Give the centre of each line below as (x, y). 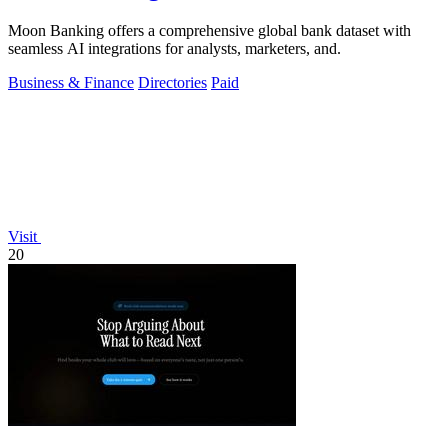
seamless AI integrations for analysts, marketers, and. (174, 49)
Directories (172, 83)
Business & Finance (71, 83)
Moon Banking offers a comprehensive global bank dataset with (209, 31)
